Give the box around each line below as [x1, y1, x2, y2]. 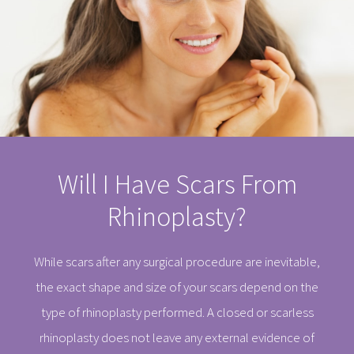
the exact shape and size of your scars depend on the [36, 278, 318, 296]
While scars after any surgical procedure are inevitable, [34, 253, 320, 271]
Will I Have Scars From [57, 168, 297, 201]
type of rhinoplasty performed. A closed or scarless [40, 303, 314, 322]
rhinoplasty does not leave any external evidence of [40, 329, 314, 347]
